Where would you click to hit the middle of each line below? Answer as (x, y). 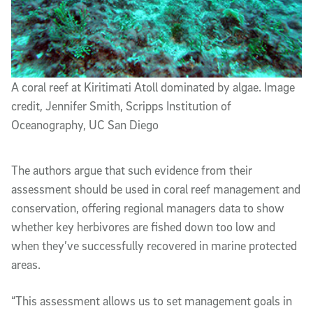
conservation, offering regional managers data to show (148, 208)
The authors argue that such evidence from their (132, 170)
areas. (26, 264)
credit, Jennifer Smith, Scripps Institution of (121, 106)
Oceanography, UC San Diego (85, 125)
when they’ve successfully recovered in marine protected (154, 245)
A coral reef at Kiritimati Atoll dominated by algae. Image (153, 87)
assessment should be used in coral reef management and (156, 189)
